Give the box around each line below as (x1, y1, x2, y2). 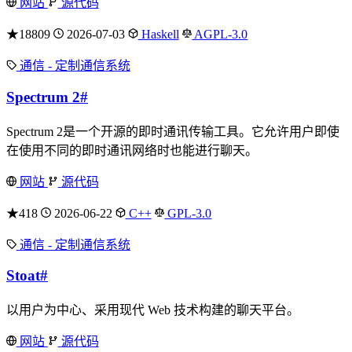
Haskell (137, 27, 179, 42)
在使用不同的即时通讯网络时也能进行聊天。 (6, 143, 258, 157)
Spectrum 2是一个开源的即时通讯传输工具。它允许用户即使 (6, 124, 339, 138)
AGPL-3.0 (192, 27, 248, 42)
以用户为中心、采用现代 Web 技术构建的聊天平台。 (6, 302, 299, 317)
